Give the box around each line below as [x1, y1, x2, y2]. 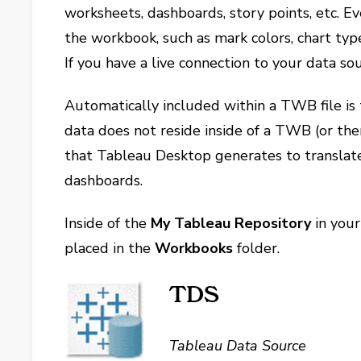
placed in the [64, 239, 156, 258]
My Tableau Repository [151, 214, 312, 233]
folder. [233, 239, 280, 258]
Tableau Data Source [169, 336, 307, 355]
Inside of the [64, 214, 151, 233]
